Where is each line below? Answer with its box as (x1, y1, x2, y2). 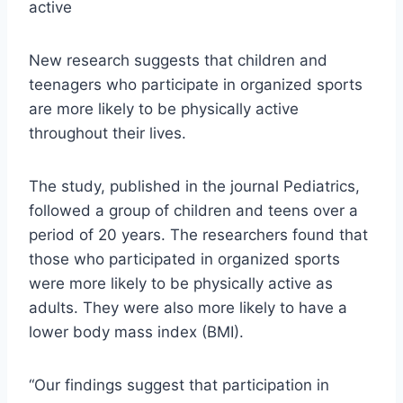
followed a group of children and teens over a (29, 201, 358, 220)
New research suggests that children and (29, 51, 327, 70)
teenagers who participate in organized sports (29, 76, 363, 94)
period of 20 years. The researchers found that (29, 226, 368, 245)
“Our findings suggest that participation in (29, 376, 329, 395)
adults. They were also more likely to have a (29, 299, 347, 318)
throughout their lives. (29, 124, 186, 143)
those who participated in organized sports (29, 250, 340, 269)
